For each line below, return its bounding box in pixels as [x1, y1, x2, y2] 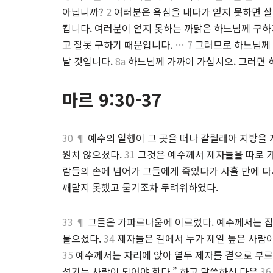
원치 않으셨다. [62, 147, 124, 161]
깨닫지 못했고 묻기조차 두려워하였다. [62, 180, 218, 194]
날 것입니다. [62, 54, 115, 68]
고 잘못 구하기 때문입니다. [62, 37, 175, 52]
